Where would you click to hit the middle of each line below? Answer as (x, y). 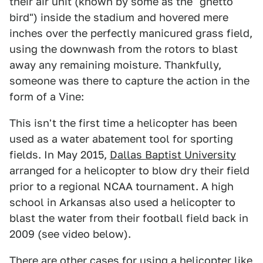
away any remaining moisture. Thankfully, (115, 65)
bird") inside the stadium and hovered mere (119, 17)
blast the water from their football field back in (129, 218)
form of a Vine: (47, 97)
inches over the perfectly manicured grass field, (131, 33)
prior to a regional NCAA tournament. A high (122, 186)
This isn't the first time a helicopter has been (123, 123)
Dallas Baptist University (173, 155)
